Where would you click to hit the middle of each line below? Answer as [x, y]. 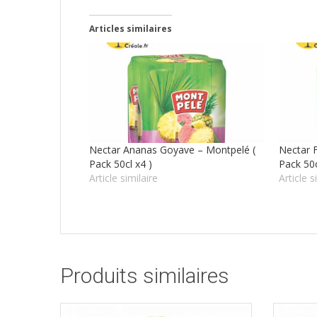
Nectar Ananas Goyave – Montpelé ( [172, 149]
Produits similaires [145, 275]
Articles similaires [131, 29]
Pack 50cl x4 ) [121, 163]
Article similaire [123, 178]
